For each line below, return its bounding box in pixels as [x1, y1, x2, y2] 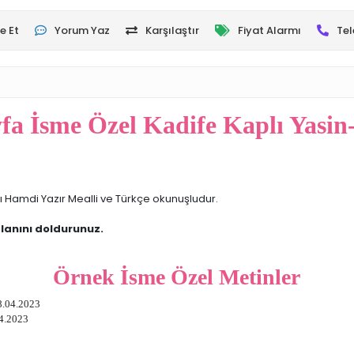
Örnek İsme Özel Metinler [53, 265, 301, 290]
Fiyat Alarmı [237, 23, 301, 39]
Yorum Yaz [54, 23, 110, 39]
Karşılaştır [145, 23, 199, 39]
